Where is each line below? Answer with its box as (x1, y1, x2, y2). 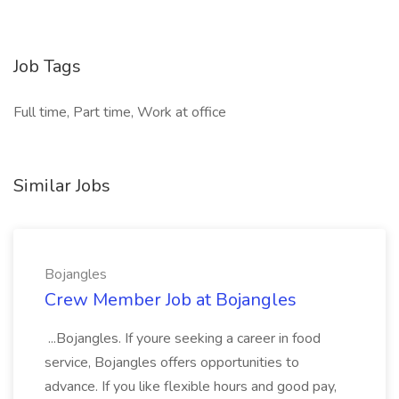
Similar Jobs (13, 174, 110, 198)
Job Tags (13, 54, 81, 78)
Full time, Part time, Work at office (13, 102, 226, 122)
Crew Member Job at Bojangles (45, 288, 297, 312)
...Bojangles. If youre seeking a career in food (45, 329, 321, 348)
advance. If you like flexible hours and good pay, (45, 377, 337, 396)
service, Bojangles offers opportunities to (45, 353, 299, 372)
